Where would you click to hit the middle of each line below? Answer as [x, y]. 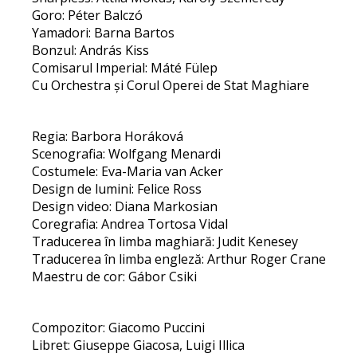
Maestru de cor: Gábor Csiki [115, 277]
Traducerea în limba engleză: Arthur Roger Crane [179, 259]
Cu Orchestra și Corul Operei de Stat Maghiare [171, 85]
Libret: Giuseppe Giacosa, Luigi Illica [139, 345]
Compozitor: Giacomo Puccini [119, 328]
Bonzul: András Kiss [91, 50]
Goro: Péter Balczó [88, 15]
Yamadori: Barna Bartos [104, 33]
